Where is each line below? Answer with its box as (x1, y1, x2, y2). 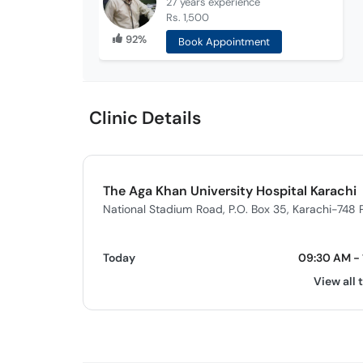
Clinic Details (89, 106, 201, 130)
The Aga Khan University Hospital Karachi (103, 181, 357, 199)
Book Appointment (177, 35, 270, 49)
